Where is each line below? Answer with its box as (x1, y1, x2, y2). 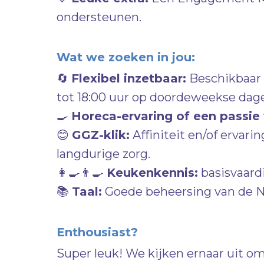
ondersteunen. (57, 10, 141, 24)
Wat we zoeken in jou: (57, 50, 195, 64)
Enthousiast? (57, 225, 138, 239)
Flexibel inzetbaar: (71, 71, 186, 85)
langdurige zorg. (57, 147, 150, 161)
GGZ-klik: (72, 128, 130, 142)
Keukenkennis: (107, 166, 198, 180)
